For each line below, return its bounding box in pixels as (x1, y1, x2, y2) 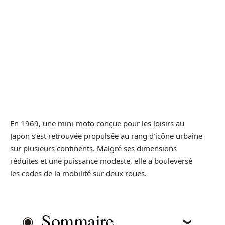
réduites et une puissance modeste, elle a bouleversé (10, 155, 192, 166)
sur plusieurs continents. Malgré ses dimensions (10, 143, 177, 153)
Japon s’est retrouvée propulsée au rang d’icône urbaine (10, 130, 202, 141)
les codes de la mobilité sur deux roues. (10, 168, 147, 178)
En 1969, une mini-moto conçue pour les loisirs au (10, 118, 184, 128)
